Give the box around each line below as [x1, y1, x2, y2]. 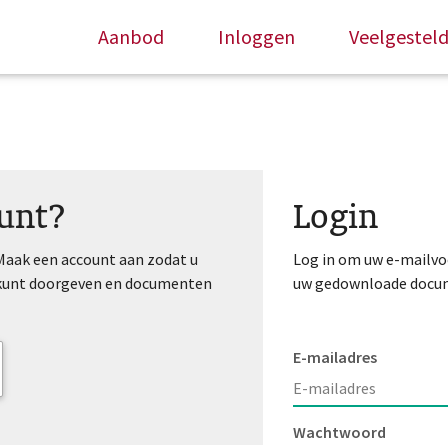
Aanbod [98, 24, 164, 49]
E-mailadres [293, 346, 378, 367]
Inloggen [218, 24, 295, 49]
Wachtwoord [293, 421, 387, 442]
